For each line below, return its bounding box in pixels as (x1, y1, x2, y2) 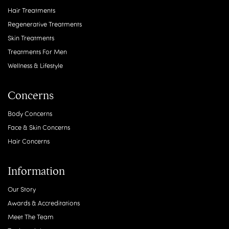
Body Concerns (8, 109, 52, 118)
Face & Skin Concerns (8, 123, 70, 132)
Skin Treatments (8, 33, 54, 42)
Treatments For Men (8, 47, 67, 56)
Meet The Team (8, 212, 54, 221)
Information (8, 164, 65, 178)
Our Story (8, 185, 36, 194)
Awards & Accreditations (8, 198, 80, 208)
